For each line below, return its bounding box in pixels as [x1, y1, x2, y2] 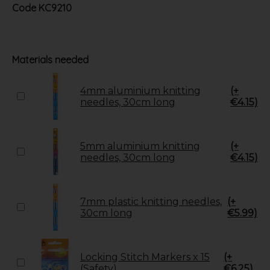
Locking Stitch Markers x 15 [80, 251, 210, 263]
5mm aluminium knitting [80, 140, 201, 152]
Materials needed [11, 53, 89, 66]
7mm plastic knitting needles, [80, 195, 222, 207]
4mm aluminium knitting [80, 84, 201, 96]
